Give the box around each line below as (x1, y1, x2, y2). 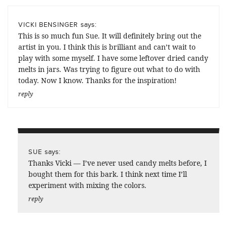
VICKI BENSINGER (18, 20, 78, 29)
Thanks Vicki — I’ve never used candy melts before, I (28, 158, 207, 168)
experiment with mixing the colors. (28, 180, 146, 191)
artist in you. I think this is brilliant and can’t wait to (18, 42, 196, 52)
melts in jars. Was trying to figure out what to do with (18, 64, 200, 74)
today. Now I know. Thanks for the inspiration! (18, 75, 177, 86)
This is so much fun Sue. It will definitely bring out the (18, 31, 201, 41)
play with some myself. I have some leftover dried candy (18, 53, 208, 63)
